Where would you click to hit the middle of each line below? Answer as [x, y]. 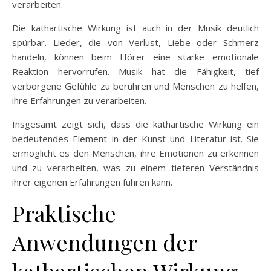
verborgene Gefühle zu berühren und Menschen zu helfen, [135, 86]
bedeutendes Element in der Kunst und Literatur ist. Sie [135, 138]
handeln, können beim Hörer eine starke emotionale [135, 57]
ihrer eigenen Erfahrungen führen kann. [92, 182]
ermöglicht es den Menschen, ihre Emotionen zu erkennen [135, 153]
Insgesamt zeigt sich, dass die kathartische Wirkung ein [135, 124]
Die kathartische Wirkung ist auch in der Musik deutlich [135, 28]
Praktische [64, 213]
